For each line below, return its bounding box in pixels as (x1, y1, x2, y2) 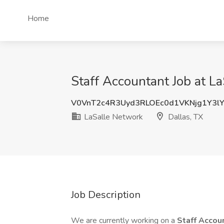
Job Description (71, 188, 140, 201)
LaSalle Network (82, 111, 143, 122)
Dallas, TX (166, 111, 203, 122)
